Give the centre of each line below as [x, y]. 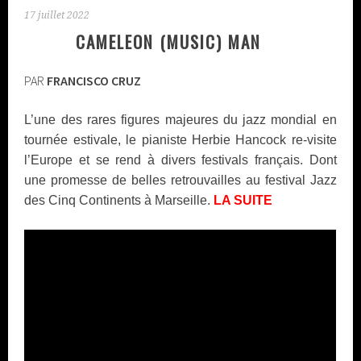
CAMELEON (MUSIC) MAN [180, 42]
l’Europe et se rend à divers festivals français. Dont [180, 160]
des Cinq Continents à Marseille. [119, 201]
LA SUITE [243, 201]
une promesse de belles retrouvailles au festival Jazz [180, 180]
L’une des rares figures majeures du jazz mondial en [180, 120]
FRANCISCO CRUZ [94, 81]
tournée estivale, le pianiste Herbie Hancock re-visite [180, 140]
